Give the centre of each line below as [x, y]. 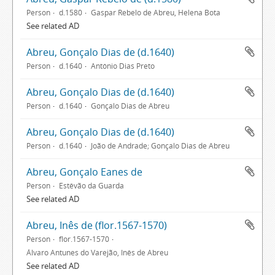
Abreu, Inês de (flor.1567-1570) [97, 225]
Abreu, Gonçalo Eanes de [84, 172]
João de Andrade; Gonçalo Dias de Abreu [160, 145]
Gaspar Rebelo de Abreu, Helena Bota [156, 12]
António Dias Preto [123, 66]
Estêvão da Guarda [91, 185]
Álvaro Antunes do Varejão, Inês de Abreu [97, 252]
